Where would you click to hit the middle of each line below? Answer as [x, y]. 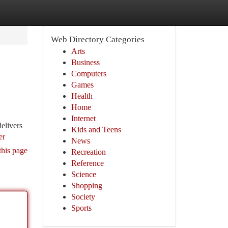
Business [85, 62]
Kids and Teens [96, 130]
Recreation [88, 152]
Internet [83, 118]
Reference [87, 163]
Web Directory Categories [97, 39]
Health [82, 96]
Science [83, 174]
